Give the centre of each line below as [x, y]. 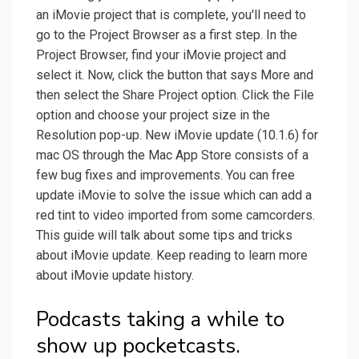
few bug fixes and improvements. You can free [165, 175]
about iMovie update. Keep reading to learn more [172, 256]
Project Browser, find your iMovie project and [161, 55]
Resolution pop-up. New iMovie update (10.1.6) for [177, 135]
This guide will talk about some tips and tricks [164, 236]
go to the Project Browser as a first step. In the [167, 35]
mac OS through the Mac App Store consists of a [172, 155]
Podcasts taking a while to [160, 320]
